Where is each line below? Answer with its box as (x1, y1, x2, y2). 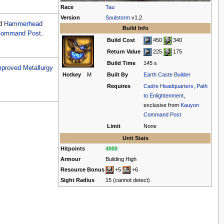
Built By (107, 71, 128, 77)
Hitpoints (60, 145, 85, 151)
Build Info (122, 24, 148, 31)
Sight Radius (60, 176, 95, 183)
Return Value (107, 48, 141, 54)
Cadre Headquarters (143, 82, 194, 89)
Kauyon (180, 101, 199, 108)
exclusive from (143, 101, 181, 108)
